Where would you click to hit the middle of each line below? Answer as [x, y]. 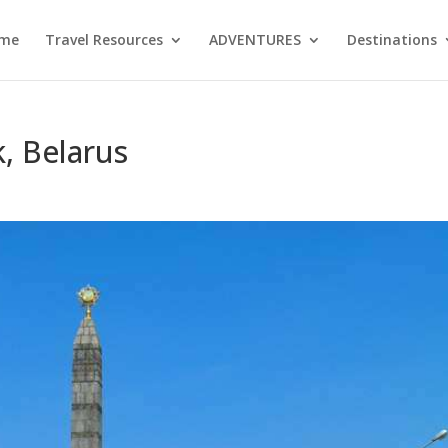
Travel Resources [103, 39]
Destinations [391, 39]
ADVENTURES [254, 39]
